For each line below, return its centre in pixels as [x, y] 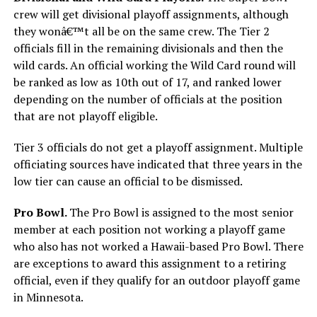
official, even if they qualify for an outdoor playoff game [156, 280]
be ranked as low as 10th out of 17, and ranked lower [147, 82]
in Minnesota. [48, 297]
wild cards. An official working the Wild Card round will [154, 65]
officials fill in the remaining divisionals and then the [148, 48]
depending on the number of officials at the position [148, 99]
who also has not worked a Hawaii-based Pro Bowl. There [158, 246]
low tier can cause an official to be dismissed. [128, 181]
